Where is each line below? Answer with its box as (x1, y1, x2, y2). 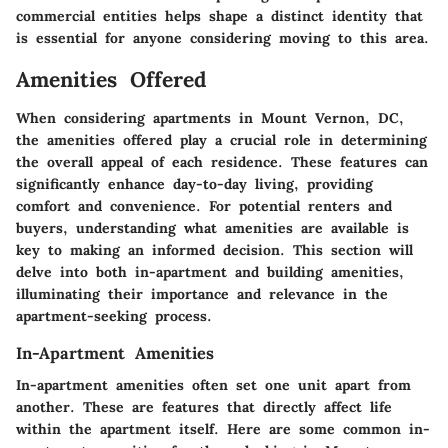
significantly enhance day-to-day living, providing (16, 174, 373, 193)
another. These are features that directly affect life (16, 397, 392, 416)
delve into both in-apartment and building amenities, (16, 262, 404, 281)
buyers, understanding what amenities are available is (16, 218, 409, 237)
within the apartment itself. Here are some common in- (16, 419, 430, 438)
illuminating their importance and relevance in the (16, 284, 388, 303)
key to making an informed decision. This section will (16, 240, 413, 259)
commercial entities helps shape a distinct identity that (16, 7, 423, 26)
